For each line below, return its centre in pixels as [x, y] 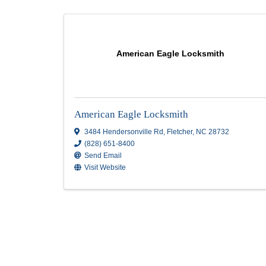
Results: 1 [108, 36]
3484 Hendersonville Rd [145, 202]
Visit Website [123, 244]
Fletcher [211, 202]
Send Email [121, 230]
